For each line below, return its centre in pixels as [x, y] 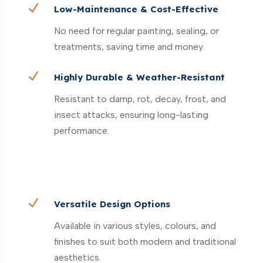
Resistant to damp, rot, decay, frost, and [140, 99]
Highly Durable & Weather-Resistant [139, 77]
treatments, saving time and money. [129, 46]
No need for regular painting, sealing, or [136, 31]
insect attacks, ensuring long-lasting [131, 114]
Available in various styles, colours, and [135, 225]
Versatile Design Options [112, 204]
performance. [81, 130]
